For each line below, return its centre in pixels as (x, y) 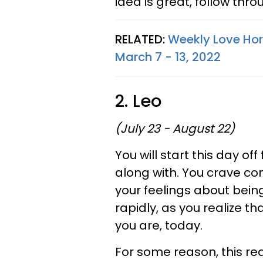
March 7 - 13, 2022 (168, 57)
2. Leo (138, 101)
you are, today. (159, 225)
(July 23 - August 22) (175, 129)
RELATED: (141, 39)
